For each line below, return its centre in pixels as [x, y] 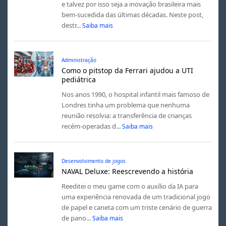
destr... [71, 25]
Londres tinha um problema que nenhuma [125, 105]
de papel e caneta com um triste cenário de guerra [136, 207]
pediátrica [78, 79]
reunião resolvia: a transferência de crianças [126, 115]
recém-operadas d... [91, 126]
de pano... [76, 218]
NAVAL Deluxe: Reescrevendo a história [127, 171]
